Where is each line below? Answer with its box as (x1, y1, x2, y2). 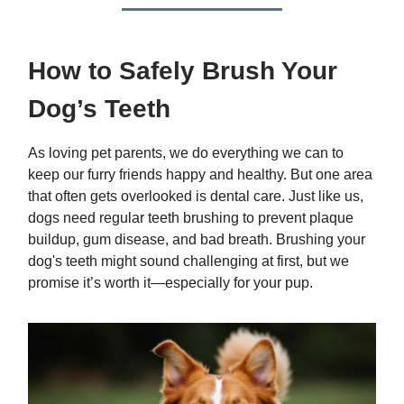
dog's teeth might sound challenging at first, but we (28, 253, 349, 270)
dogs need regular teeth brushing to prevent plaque (28, 210, 353, 226)
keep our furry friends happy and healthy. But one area (28, 167, 372, 183)
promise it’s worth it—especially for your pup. (28, 275, 313, 291)
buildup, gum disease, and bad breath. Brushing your (28, 232, 365, 248)
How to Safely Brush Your (28, 57, 337, 86)
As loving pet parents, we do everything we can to (28, 145, 344, 161)
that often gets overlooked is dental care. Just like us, (28, 188, 363, 205)
